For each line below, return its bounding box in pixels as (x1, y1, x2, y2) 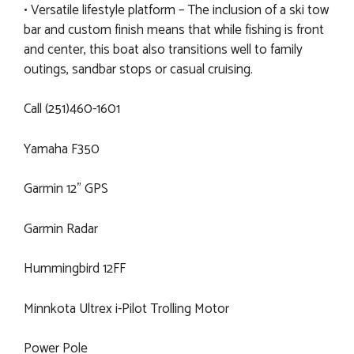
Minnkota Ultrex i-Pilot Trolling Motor (24, 297, 229, 320)
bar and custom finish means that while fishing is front (24, 18, 324, 41)
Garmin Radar (24, 217, 98, 240)
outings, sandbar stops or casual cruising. (24, 58, 253, 81)
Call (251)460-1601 (24, 98, 120, 121)
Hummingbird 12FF (24, 258, 126, 281)
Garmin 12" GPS (24, 178, 108, 201)
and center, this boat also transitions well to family (24, 38, 303, 61)
